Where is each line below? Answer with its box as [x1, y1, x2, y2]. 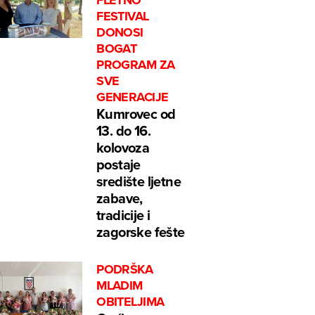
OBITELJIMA [96, 292, 165, 311]
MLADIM [96, 276, 143, 295]
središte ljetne [96, 171, 181, 192]
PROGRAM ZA [96, 56, 175, 75]
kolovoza [96, 137, 150, 158]
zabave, [96, 188, 143, 209]
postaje [96, 154, 141, 175]
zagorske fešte [96, 221, 185, 243]
